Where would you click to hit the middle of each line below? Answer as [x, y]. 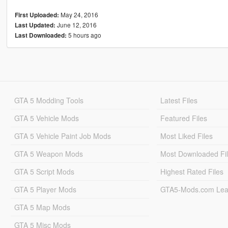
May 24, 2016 [78, 15]
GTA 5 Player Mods [45, 190]
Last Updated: [35, 25]
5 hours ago [84, 35]
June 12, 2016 [76, 25]
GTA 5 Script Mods [44, 172]
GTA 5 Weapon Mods [48, 154]
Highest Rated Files [192, 172]
